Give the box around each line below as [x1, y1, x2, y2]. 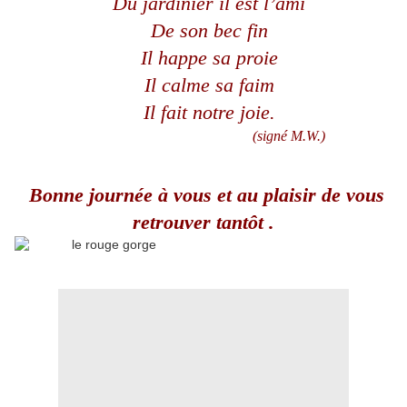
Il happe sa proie [140, 46, 278, 70]
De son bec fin [150, 19, 268, 43]
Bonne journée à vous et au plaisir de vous [23, 184, 384, 207]
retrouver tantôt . [133, 211, 274, 234]
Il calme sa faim [144, 74, 274, 97]
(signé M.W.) [82, 128, 325, 144]
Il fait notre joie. [143, 101, 275, 124]
